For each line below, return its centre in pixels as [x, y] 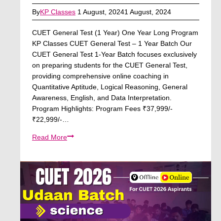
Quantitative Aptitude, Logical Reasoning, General [110, 87]
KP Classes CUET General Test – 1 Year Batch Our [112, 43]
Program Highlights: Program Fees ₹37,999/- [102, 108]
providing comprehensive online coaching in [100, 76]
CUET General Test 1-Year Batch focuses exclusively [114, 54]
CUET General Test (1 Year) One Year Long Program [115, 32]
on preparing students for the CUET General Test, [110, 65]
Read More [50, 137]
